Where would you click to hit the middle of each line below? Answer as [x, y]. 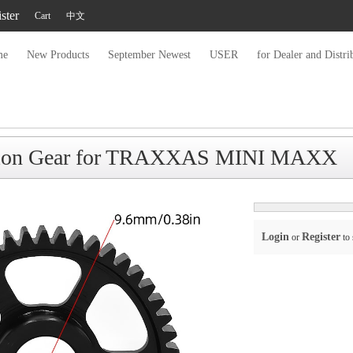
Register [321, 237]
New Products [58, 55]
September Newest [149, 55]
